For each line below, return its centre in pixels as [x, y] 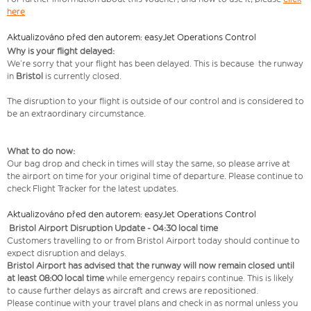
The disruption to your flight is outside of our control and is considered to [155, 101]
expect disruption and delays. [67, 253]
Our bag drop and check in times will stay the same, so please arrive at [149, 164]
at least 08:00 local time [56, 278]
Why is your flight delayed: [61, 51]
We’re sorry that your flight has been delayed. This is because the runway [155, 64]
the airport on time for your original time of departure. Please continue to [155, 176]
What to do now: [41, 151]
